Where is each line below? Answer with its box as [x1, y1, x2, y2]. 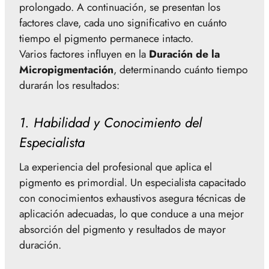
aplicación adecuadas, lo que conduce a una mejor [19, 206, 244, 222]
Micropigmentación [19, 61, 113, 77]
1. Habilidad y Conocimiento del [19, 113, 202, 133]
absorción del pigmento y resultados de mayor [19, 222, 226, 238]
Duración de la [149, 46, 220, 62]
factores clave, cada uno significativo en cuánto [19, 14, 227, 31]
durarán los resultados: [19, 77, 119, 93]
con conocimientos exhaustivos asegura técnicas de [19, 190, 246, 207]
